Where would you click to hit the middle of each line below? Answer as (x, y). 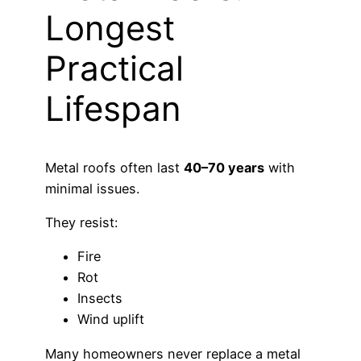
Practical (114, 68)
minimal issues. (92, 188)
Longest (110, 28)
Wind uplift (111, 320)
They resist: (81, 223)
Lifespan (113, 109)
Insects (100, 299)
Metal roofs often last (114, 167)
